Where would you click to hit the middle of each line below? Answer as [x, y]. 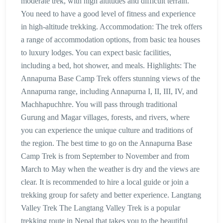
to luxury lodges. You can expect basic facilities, [96, 52]
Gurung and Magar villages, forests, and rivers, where [105, 117]
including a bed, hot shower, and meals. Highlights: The [109, 65]
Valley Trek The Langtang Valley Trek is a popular [101, 208]
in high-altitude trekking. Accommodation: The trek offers [111, 26]
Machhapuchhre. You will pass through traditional [99, 104]
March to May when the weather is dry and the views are [110, 169]
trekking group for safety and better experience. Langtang [111, 195]
